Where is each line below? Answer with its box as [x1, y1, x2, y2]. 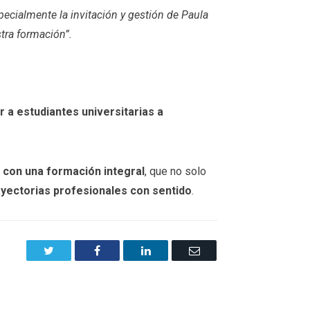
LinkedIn [149, 244, 190, 255]
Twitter [53, 244, 84, 255]
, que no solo [145, 164, 206, 178]
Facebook [100, 244, 143, 255]
